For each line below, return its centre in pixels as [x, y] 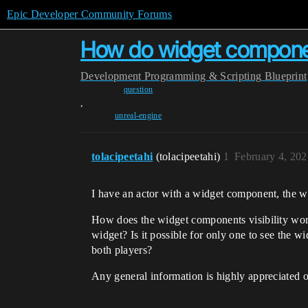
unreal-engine [138, 115]
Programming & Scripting [203, 76]
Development [111, 76]
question [138, 89]
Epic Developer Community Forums [89, 14]
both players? [122, 250]
